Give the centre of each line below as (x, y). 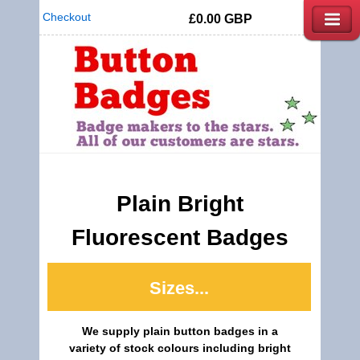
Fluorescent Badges (180, 237)
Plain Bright (180, 204)
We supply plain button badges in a (180, 331)
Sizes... (180, 288)
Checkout (65, 17)
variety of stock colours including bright (180, 348)
